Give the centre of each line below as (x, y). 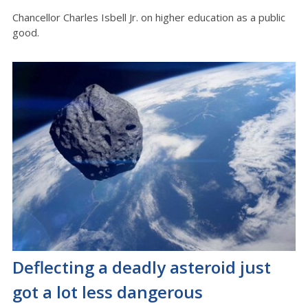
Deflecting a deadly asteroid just (142, 267)
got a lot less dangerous (108, 291)
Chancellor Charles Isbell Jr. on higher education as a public (149, 17)
